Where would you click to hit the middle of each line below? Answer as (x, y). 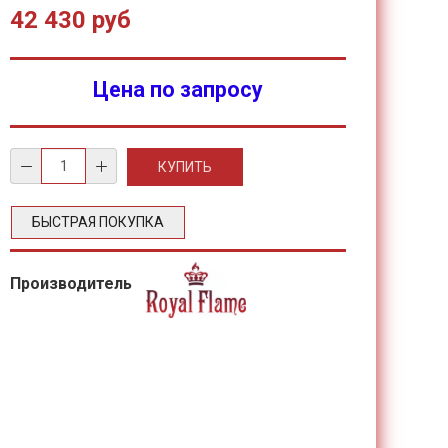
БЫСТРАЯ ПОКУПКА (98, 222)
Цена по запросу (178, 89)
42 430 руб (71, 20)
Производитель (73, 284)
